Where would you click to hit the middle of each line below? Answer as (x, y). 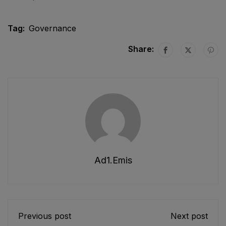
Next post (189, 216)
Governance (52, 28)
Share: (141, 49)
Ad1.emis (113, 160)
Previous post (45, 216)
